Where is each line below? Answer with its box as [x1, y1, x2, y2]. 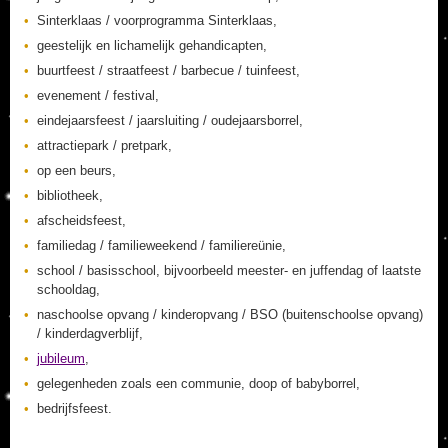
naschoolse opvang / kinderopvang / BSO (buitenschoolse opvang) [37, 307, 423, 322]
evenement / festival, [37, 88, 159, 103]
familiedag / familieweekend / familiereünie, [37, 238, 286, 253]
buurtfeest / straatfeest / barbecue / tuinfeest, [37, 63, 300, 78]
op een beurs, [37, 163, 116, 178]
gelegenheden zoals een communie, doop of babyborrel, [37, 376, 360, 391]
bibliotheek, [37, 188, 103, 203]
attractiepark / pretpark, [37, 138, 172, 153]
